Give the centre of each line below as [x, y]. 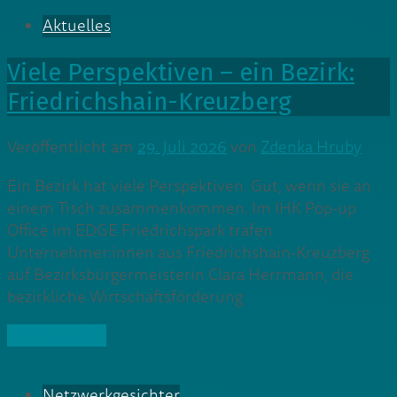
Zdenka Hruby [311, 148]
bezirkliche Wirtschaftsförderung [125, 297]
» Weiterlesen [57, 335]
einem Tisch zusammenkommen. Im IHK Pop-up [182, 208]
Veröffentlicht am [72, 148]
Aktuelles [77, 27]
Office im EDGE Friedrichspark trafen [140, 230]
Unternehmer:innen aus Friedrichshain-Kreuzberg [188, 253]
